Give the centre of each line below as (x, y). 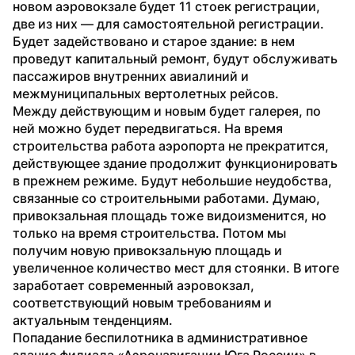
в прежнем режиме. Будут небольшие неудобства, (172, 180)
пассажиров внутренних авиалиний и (131, 76)
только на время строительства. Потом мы (149, 233)
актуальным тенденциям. (93, 320)
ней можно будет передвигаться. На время (148, 128)
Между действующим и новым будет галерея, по (167, 111)
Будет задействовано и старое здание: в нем (154, 41)
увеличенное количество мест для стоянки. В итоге (176, 267)
